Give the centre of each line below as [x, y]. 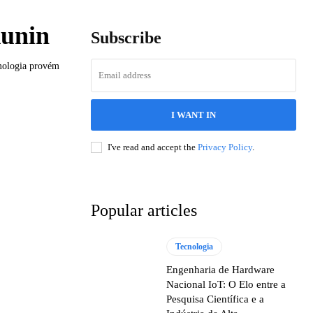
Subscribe [126, 37]
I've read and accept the [153, 147]
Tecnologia [195, 246]
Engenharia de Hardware [221, 269]
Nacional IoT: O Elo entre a [226, 284]
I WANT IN [194, 115]
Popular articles [144, 210]
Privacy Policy [225, 147]
